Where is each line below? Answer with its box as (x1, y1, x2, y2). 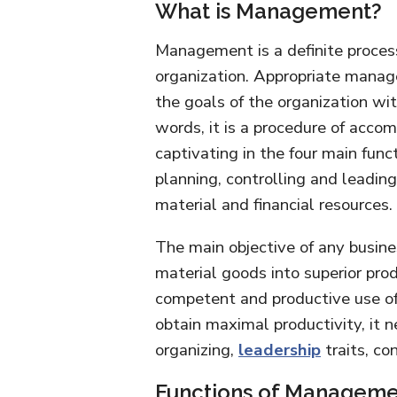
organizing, (155, 339, 238, 362)
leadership (238, 339, 321, 362)
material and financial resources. (155, 193, 393, 216)
